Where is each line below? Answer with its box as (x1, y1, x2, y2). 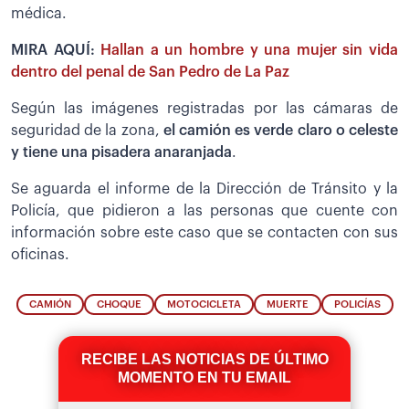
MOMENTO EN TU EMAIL (118, 370, 291, 386)
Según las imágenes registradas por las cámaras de (11, 100, 398, 116)
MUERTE (266, 299, 309, 310)
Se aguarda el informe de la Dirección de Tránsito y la (11, 181, 398, 196)
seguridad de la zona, (11, 122, 163, 138)
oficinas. (11, 246, 69, 262)
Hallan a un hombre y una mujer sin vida (100, 42, 399, 58)
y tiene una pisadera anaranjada (11, 144, 232, 160)
